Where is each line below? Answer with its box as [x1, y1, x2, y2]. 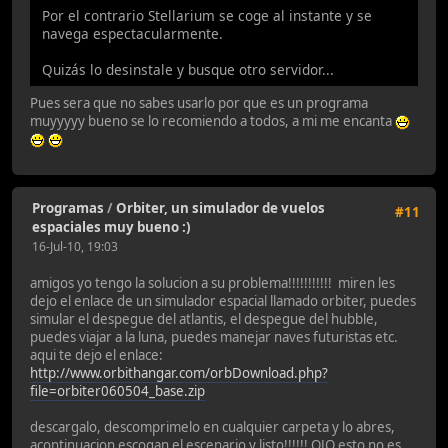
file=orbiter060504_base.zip [30, 381, 205, 400]
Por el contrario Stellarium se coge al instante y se [42, 6, 372, 26]
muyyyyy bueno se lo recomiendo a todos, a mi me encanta [30, 112, 395, 131]
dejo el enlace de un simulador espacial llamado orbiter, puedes [30, 291, 416, 310]
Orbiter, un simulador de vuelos [116, 198, 325, 217]
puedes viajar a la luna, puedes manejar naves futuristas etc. [30, 327, 398, 346]
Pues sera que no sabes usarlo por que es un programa [30, 94, 368, 113]
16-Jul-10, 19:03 [32, 237, 118, 255]
